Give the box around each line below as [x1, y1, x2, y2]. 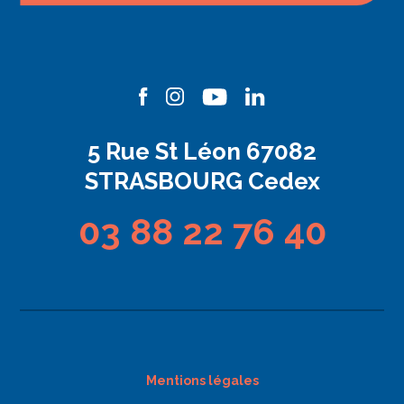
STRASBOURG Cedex [84, 168, 320, 195]
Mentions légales [145, 373, 259, 388]
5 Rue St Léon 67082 [87, 138, 317, 165]
